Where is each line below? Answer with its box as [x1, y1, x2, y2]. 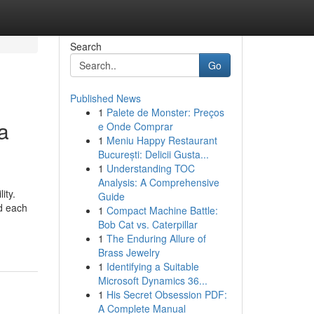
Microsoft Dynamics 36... [97, 273, 207, 287]
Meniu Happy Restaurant [106, 133, 217, 147]
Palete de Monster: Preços [106, 105, 224, 119]
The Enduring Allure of [106, 231, 206, 245]
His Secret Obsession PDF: [106, 287, 227, 301]
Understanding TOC [106, 161, 195, 175]
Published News [69, 91, 141, 105]
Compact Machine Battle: [106, 203, 218, 217]
